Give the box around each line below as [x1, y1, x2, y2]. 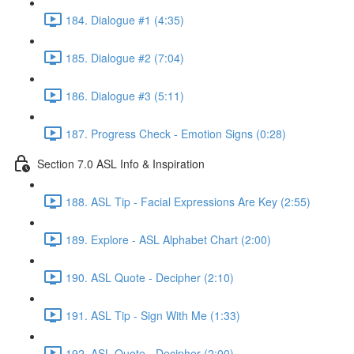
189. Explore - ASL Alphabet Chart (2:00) [66, 231, 271, 247]
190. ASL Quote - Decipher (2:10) [66, 269, 234, 285]
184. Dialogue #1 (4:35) [66, 11, 184, 28]
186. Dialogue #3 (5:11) [66, 87, 184, 104]
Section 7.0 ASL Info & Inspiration [37, 155, 205, 171]
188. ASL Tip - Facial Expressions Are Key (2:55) [66, 193, 311, 209]
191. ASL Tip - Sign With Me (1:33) [66, 307, 240, 323]
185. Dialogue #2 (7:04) [66, 49, 184, 66]
